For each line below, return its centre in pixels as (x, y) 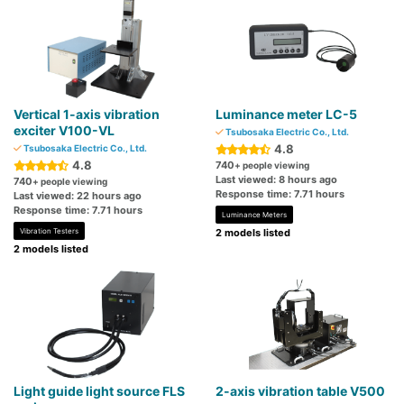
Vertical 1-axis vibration (87, 115)
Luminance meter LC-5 (286, 115)
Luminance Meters (254, 215)
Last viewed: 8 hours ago (276, 180)
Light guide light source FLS (99, 391)
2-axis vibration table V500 (300, 391)
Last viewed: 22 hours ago (78, 196)
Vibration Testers (49, 231)
